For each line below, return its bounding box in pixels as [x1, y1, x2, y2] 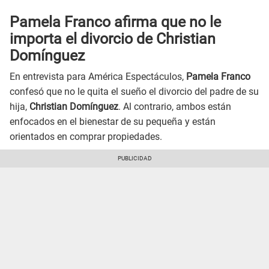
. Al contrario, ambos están [118, 100, 231, 112]
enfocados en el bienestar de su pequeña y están [10, 115, 216, 127]
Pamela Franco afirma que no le [10, 13, 221, 31]
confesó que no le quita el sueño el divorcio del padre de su [10, 85, 259, 97]
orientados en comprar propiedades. [10, 130, 162, 142]
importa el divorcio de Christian [10, 30, 216, 48]
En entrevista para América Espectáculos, [10, 70, 186, 82]
